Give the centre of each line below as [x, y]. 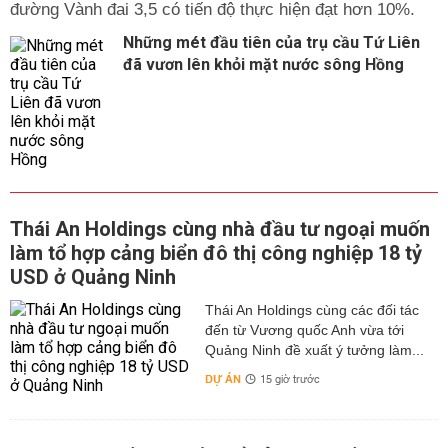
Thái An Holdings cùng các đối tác [311, 310]
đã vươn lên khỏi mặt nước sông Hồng [263, 64]
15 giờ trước [289, 380]
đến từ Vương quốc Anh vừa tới [304, 330]
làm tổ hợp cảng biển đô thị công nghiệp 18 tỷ [216, 253]
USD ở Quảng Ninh [93, 277]
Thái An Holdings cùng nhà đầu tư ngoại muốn [220, 229]
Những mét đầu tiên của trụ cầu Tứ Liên [271, 42]
